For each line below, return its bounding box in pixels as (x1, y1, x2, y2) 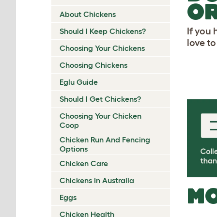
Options (60, 144, 88, 153)
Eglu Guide (60, 77, 98, 86)
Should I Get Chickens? (60, 94, 141, 103)
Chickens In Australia (60, 175, 134, 185)
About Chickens (60, 9, 116, 18)
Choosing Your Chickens (60, 43, 145, 52)
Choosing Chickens (60, 60, 127, 69)
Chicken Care (60, 158, 108, 168)
